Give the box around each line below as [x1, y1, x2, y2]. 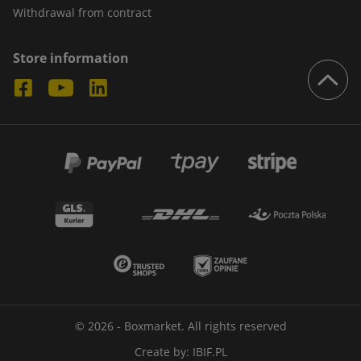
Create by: [134, 344, 193, 359]
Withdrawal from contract [13, 5, 151, 20]
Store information [13, 49, 129, 67]
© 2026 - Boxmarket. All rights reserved [74, 318, 287, 334]
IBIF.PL [192, 344, 227, 359]
